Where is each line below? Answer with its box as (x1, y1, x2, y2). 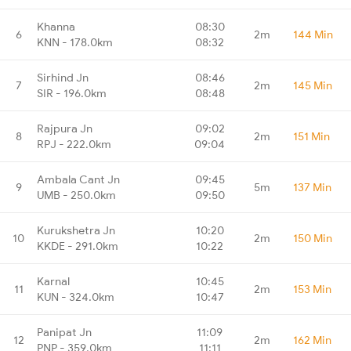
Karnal (37, 273, 70, 288)
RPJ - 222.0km (37, 136, 111, 151)
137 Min (293, 179, 331, 194)
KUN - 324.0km (37, 289, 114, 304)
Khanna (37, 19, 75, 34)
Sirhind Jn (37, 70, 89, 85)
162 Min (293, 332, 331, 347)
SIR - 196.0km (37, 85, 107, 100)
